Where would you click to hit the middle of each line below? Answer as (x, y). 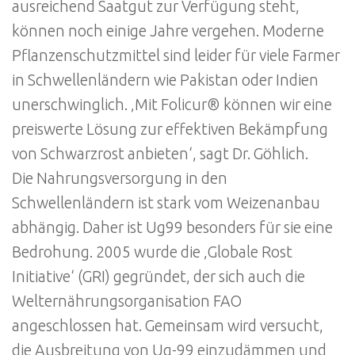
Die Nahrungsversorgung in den (120, 178)
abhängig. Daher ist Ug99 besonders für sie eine (172, 227)
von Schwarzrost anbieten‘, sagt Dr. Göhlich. (160, 153)
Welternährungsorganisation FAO (127, 301)
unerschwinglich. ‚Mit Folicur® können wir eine (172, 104)
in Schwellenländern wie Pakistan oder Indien (165, 80)
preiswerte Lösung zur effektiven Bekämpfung (170, 129)
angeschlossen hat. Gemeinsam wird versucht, (168, 325)
